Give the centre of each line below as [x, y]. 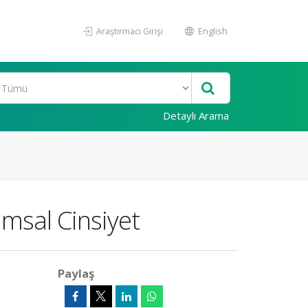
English [212, 31]
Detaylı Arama [196, 115]
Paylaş [76, 273]
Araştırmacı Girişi [129, 31]
